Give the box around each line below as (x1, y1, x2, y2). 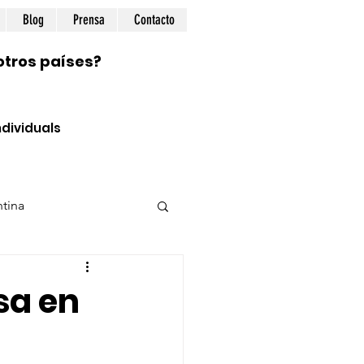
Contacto (134, 11, 175, 28)
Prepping (58, 262, 111, 278)
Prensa (73, 11, 105, 28)
